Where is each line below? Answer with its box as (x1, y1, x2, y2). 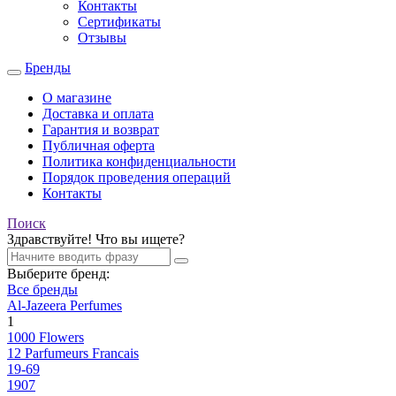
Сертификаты (78, 14, 161, 29)
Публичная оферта (42, 138, 155, 153)
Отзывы (78, 30, 126, 45)
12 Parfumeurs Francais (7, 346, 139, 361)
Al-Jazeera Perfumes (7, 298, 122, 313)
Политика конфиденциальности (42, 154, 236, 169)
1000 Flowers (7, 330, 84, 345)
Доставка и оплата (42, 106, 154, 121)
